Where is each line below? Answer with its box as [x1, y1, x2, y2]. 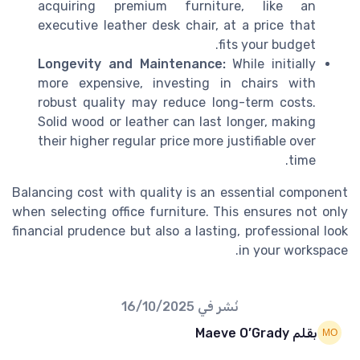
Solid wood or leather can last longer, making [38, 114, 316, 130]
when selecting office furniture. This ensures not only [12, 204, 348, 220]
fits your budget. [219, 37, 316, 53]
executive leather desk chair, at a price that [38, 18, 316, 34]
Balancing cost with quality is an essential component [12, 185, 348, 201]
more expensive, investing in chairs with [38, 76, 316, 92]
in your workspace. [239, 243, 348, 259]
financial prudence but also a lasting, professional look [12, 223, 348, 239]
